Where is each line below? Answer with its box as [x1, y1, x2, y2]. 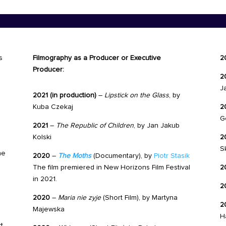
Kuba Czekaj [32, 103, 73, 111]
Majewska [32, 206, 65, 213]
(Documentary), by [91, 152, 154, 160]
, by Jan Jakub [133, 122, 180, 130]
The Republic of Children [53, 122, 134, 130]
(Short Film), [100, 194, 140, 202]
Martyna [151, 194, 178, 202]
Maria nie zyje [55, 194, 101, 202]
